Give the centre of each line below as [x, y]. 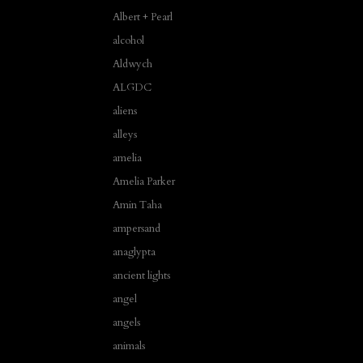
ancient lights [141, 275]
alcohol [128, 40]
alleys [125, 134]
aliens [125, 111]
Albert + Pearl [143, 17]
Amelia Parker [144, 181]
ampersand [137, 228]
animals [129, 346]
